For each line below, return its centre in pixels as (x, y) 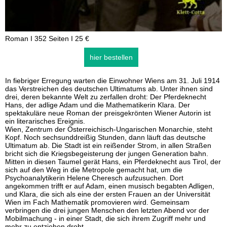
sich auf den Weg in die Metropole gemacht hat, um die (94, 170)
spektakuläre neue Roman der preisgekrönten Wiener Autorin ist (108, 113)
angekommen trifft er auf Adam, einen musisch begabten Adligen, (110, 186)
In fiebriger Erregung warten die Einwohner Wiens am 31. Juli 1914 (112, 81)
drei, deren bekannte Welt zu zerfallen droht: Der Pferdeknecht (106, 97)
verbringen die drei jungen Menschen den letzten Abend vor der (107, 210)
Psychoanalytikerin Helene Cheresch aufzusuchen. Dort (94, 178)
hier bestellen (111, 57)
